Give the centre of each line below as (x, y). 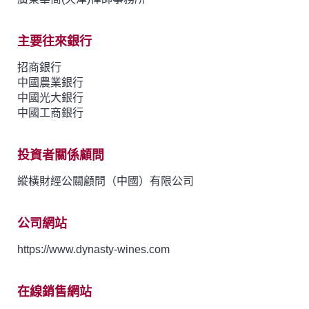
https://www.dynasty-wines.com (93, 249)
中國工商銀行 (50, 112)
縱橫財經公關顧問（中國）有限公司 (106, 181)
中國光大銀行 (50, 97)
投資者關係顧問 (61, 155)
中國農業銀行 (50, 82)
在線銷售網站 (54, 291)
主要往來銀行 (54, 41)
